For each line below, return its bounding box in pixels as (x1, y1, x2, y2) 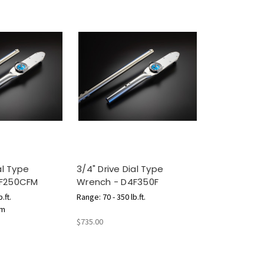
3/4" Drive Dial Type (77, 163, 163, 176)
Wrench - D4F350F (77, 176, 159, 189)
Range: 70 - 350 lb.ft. (77, 192, 146, 203)
